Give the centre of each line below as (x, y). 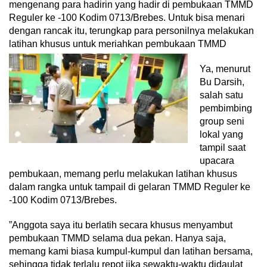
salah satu (221, 95)
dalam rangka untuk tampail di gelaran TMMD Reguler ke (130, 187)
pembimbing (226, 108)
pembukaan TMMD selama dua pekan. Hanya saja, (117, 238)
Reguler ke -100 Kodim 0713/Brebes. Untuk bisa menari (127, 18)
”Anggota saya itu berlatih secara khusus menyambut (121, 225)
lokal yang (221, 134)
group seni (222, 121)
